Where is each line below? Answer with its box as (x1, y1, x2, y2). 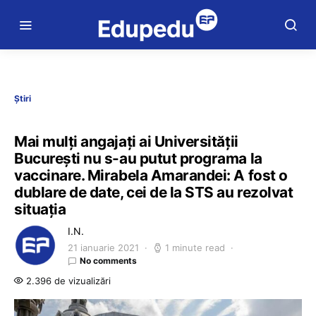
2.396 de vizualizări (23, 275, 111, 286)
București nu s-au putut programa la (14, 150, 262, 167)
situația (14, 200, 66, 218)
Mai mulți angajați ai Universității (14, 133, 238, 150)
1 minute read (165, 242, 225, 253)
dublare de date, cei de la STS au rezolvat (14, 183, 293, 201)
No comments (80, 255, 137, 266)
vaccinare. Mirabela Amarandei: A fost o (14, 166, 288, 184)
